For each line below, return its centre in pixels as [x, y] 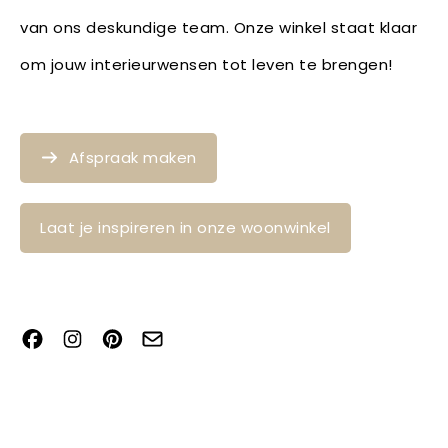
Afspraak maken [132, 157]
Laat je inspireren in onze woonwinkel [185, 227]
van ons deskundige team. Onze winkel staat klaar [218, 27]
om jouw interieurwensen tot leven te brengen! [217, 64]
